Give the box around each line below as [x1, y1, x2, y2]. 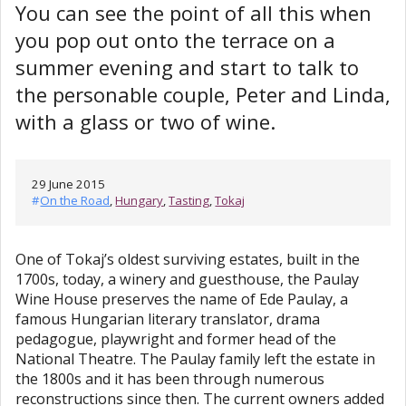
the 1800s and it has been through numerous [15, 369, 324, 390]
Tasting [169, 192, 210, 209]
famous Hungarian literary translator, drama [15, 309, 320, 330]
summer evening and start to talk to [15, 53, 359, 82]
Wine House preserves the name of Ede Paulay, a [15, 289, 348, 310]
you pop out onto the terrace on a [15, 26, 335, 54]
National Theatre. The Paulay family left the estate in [15, 349, 375, 370]
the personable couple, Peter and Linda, [15, 81, 391, 109]
